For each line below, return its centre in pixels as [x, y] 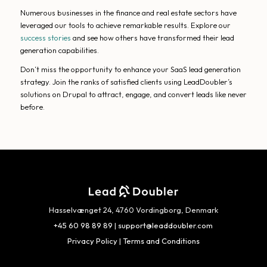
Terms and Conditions [161, 240]
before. [32, 107]
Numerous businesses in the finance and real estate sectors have [128, 13]
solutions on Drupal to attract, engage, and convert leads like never [133, 94]
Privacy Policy [92, 240]
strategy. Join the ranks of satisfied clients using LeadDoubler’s [126, 82]
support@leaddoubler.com [166, 225]
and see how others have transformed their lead [152, 38]
